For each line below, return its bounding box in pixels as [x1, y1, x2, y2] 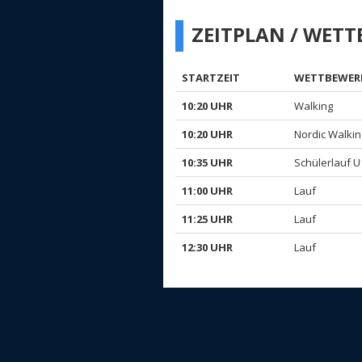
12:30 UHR [182, 240, 233, 255]
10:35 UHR [182, 155, 233, 170]
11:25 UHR [182, 212, 233, 226]
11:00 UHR [182, 183, 233, 198]
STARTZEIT [182, 70, 240, 85]
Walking [294, 99, 333, 113]
